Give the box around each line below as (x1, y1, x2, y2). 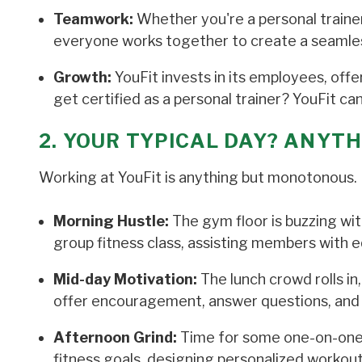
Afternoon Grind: (53, 328, 177, 346)
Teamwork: (53, 10, 133, 27)
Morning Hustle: (53, 212, 169, 229)
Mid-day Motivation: (53, 270, 197, 288)
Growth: (53, 68, 112, 86)
